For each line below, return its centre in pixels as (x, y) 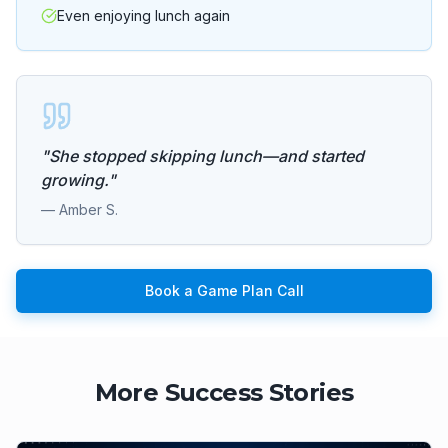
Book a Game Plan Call (224, 290)
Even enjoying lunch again (143, 15)
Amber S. (88, 209)
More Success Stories (224, 392)
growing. (74, 180)
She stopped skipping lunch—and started (206, 156)
